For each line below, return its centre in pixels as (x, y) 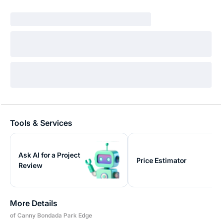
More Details (34, 203)
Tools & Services (41, 123)
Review (30, 166)
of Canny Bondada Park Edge (51, 216)
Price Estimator (161, 160)
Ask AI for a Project (49, 155)
